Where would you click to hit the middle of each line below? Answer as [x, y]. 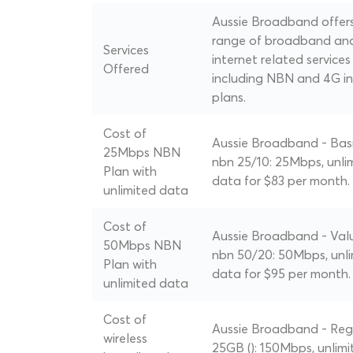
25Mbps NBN [142, 152]
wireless [125, 338]
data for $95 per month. [281, 274]
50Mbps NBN [142, 245]
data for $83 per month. [281, 181]
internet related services [281, 59]
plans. [229, 97]
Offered [126, 69]
